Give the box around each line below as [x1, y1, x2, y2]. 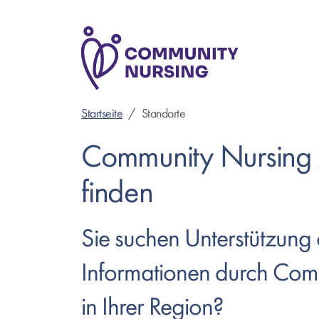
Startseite [81, 106, 122, 121]
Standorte [141, 106, 185, 121]
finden [81, 174, 153, 211]
